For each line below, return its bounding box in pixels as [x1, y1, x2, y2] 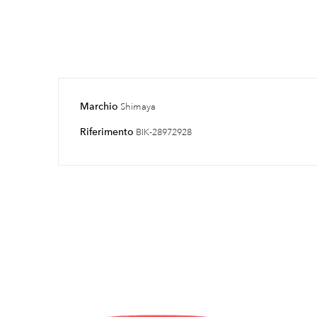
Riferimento [80, 125, 134, 138]
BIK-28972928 [136, 126, 192, 138]
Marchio [80, 99, 118, 113]
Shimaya [120, 100, 156, 113]
